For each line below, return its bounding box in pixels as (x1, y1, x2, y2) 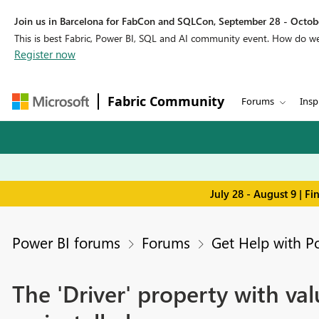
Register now (14, 47, 75, 61)
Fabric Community (108, 93, 224, 110)
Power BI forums (11, 232, 120, 253)
